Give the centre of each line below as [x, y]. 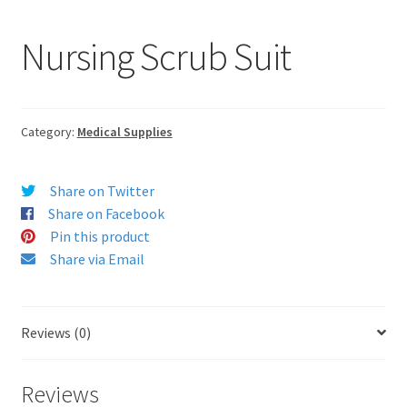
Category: [49, 132]
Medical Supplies [124, 132]
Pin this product [99, 237]
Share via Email [97, 259]
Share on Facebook [106, 214]
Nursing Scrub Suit [155, 57]
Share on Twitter [102, 191]
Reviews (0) [55, 332]
